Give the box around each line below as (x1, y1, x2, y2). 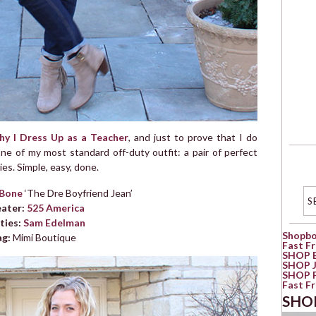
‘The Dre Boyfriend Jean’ (23, 187, 133, 200)
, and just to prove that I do (128, 131, 258, 144)
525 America (26, 202, 85, 214)
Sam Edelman (23, 217, 86, 229)
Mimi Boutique (11, 231, 77, 244)
